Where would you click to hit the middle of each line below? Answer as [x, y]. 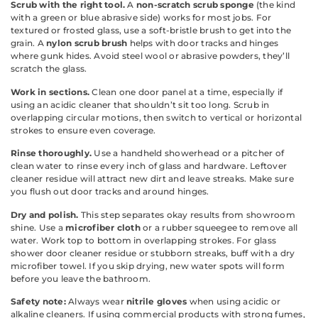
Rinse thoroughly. [51, 153]
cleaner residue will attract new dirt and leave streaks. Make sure [152, 179]
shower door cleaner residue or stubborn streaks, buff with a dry [153, 253]
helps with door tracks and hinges [203, 43]
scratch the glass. [49, 69]
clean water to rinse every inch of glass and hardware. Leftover [149, 166]
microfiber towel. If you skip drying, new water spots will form [148, 265]
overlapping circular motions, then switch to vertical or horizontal [157, 117]
